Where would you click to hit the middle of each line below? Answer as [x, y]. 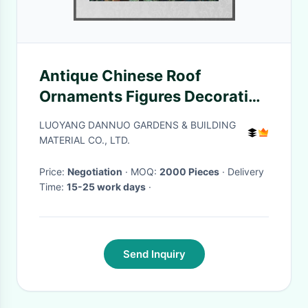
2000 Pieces [189, 172]
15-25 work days [106, 187]
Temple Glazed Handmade [136, 117]
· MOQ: [145, 172]
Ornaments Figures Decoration [153, 96]
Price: [53, 172]
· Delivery [223, 172]
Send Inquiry [154, 254]
